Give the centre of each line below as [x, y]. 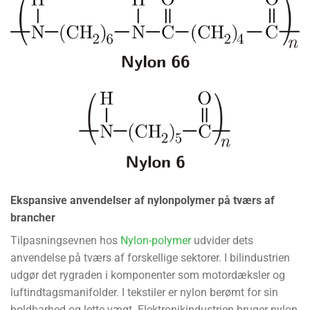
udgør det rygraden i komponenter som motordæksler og [148, 275]
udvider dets [222, 240]
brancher [33, 217]
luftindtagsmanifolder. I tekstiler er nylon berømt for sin [144, 292]
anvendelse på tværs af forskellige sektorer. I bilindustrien [150, 257]
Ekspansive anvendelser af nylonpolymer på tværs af [143, 200]
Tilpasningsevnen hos [65, 240]
